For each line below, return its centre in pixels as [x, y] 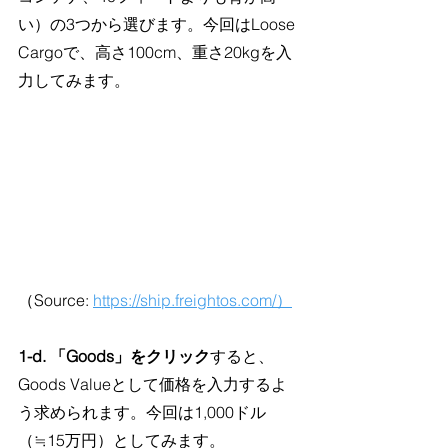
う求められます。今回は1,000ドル [142, 412]
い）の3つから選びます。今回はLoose [158, 24]
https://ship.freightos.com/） [192, 300]
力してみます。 [74, 80]
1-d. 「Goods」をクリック [114, 356]
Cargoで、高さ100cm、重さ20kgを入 [155, 52]
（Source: [55, 300]
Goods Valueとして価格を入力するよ [152, 384]
